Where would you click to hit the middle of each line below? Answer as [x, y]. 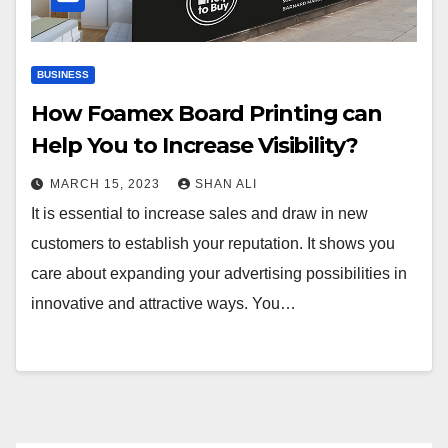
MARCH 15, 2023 [107, 184]
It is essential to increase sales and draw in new [199, 213]
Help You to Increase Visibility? [194, 145]
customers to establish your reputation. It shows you [213, 243]
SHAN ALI [226, 184]
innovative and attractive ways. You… [163, 303]
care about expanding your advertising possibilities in [219, 273]
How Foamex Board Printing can [207, 113]
